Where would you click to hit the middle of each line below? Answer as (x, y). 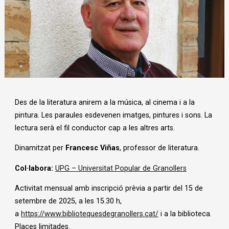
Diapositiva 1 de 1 (33, 83)
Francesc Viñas (93, 148)
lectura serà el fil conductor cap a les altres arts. (95, 128)
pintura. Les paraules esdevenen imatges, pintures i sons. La (113, 115)
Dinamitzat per (40, 148)
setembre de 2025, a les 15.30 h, (68, 201)
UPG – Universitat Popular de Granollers (121, 168)
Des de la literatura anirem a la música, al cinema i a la (105, 102)
